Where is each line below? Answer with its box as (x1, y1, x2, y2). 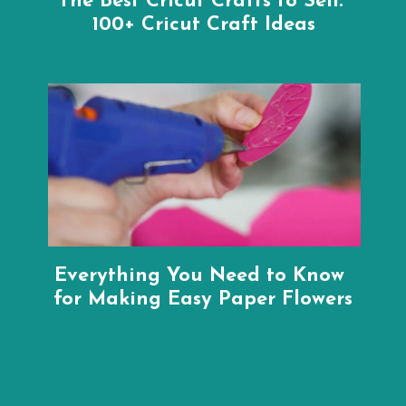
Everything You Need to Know (54, 266, 345, 285)
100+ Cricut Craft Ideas (92, 14, 315, 34)
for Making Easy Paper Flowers (53, 289, 353, 309)
